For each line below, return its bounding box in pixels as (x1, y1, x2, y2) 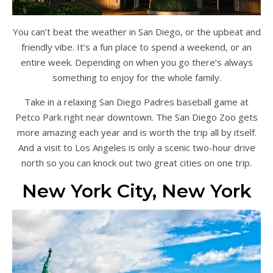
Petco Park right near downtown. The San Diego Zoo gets (15, 111, 258, 124)
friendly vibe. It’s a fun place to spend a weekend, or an (21, 41, 252, 54)
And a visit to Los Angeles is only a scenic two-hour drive (18, 141, 255, 154)
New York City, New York (21, 180, 252, 203)
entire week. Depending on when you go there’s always (20, 56, 253, 69)
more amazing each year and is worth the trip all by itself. (16, 126, 257, 139)
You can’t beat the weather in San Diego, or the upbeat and (12, 26, 261, 38)
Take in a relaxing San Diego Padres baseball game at (24, 96, 249, 108)
